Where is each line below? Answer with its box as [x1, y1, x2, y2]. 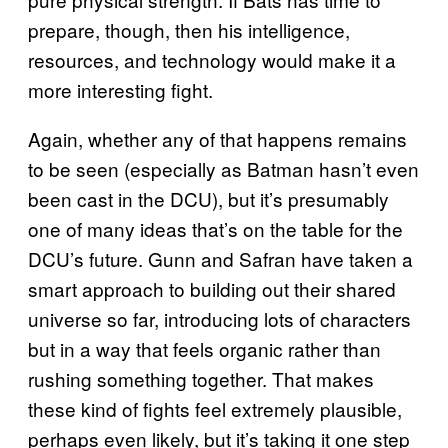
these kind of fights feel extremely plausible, [28, 395, 402, 423]
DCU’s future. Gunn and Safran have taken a [28, 245, 413, 273]
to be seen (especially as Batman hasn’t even [28, 155, 419, 183]
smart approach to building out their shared [28, 275, 396, 303]
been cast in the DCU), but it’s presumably [28, 185, 389, 213]
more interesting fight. [28, 76, 213, 104]
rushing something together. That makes [28, 365, 374, 393]
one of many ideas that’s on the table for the [28, 215, 403, 243]
